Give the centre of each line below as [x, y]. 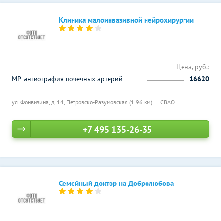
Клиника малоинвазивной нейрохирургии [126, 20]
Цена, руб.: [193, 67]
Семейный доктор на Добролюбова [116, 183]
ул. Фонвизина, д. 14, [39, 102]
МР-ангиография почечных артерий [67, 79]
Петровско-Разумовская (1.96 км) [110, 102]
